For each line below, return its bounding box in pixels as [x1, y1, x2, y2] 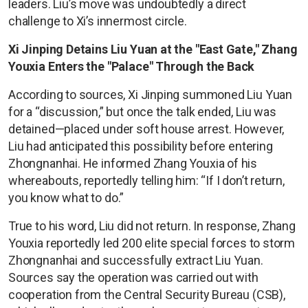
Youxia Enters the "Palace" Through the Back [8, 59, 255, 74]
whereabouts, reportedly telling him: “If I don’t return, [8, 173, 285, 188]
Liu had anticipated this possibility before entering [8, 139, 273, 154]
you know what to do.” [8, 190, 124, 206]
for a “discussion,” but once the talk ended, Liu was [8, 104, 276, 120]
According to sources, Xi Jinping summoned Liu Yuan [8, 87, 293, 102]
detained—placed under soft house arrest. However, [8, 122, 285, 137]
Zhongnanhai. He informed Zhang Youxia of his [8, 156, 258, 171]
